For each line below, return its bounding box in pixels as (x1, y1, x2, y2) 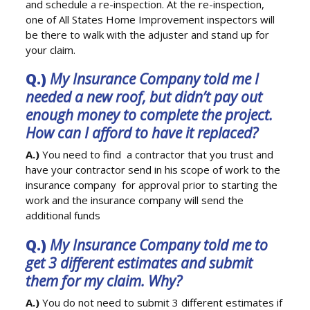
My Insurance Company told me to (50, 235, 268, 255)
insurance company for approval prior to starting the (26, 178, 278, 192)
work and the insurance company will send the (26, 193, 244, 208)
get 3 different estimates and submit (26, 253, 253, 273)
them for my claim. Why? (26, 271, 183, 291)
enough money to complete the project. (26, 105, 273, 125)
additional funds (26, 208, 101, 223)
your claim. (26, 42, 76, 57)
